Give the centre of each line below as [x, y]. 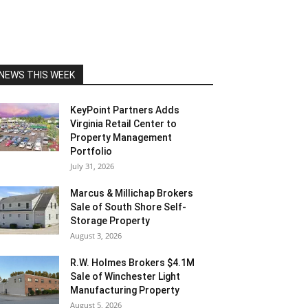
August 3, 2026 [96, 235]
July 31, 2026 [92, 166]
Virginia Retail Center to [123, 124]
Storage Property [110, 221]
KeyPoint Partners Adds [125, 110]
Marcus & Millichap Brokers [132, 193]
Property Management [121, 137]
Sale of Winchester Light [125, 276]
